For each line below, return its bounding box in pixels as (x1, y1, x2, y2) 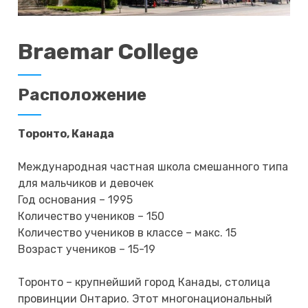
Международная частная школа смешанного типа (18, 159, 289, 173)
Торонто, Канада (18, 126, 115, 140)
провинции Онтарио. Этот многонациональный (18, 291, 273, 305)
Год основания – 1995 (18, 192, 133, 206)
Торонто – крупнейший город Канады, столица (18, 275, 271, 289)
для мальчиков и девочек (18, 176, 154, 190)
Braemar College (18, 38, 199, 65)
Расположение (18, 85, 147, 104)
